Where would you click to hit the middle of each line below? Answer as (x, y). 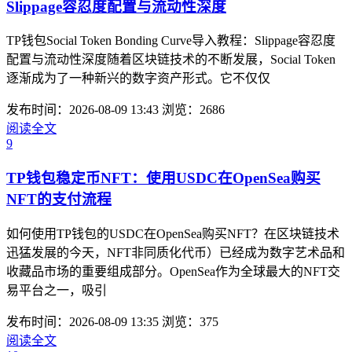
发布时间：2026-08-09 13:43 (82, 110)
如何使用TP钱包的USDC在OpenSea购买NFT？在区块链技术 (173, 233)
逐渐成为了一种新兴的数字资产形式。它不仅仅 (138, 79)
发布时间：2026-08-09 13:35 (82, 321)
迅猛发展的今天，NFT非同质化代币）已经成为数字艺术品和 (176, 252)
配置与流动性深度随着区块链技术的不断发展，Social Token (171, 60)
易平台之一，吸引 (57, 290)
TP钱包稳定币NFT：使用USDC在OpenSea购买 (163, 178)
